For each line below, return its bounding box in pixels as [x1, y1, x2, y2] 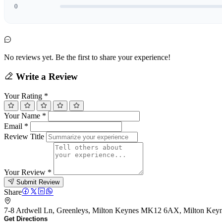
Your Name [4, 111, 42, 120]
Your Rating [4, 91, 44, 100]
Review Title [4, 132, 44, 141]
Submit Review [16, 178, 59, 186]
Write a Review [13, 71, 78, 82]
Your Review [4, 167, 48, 176]
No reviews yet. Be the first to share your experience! [4, 53, 170, 62]
